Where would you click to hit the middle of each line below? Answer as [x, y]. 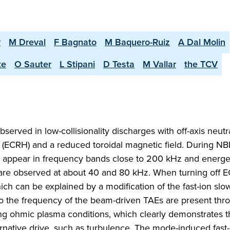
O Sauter [33, 64]
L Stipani [77, 64]
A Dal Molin [202, 42]
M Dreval [27, 42]
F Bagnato [75, 42]
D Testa [119, 64]
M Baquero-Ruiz [137, 42]
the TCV [201, 64]
